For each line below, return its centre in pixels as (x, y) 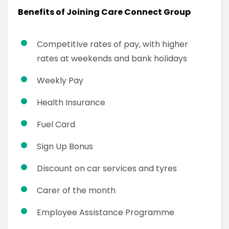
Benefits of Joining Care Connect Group (105, 12)
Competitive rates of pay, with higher (112, 44)
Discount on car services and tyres (108, 168)
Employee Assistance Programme (106, 212)
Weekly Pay (60, 81)
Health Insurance (72, 102)
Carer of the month (76, 190)
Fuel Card (57, 124)
